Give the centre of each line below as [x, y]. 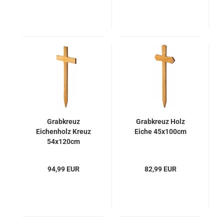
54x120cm [63, 141]
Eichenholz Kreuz [63, 131]
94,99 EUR [63, 169]
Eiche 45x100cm [160, 131]
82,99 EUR [160, 169]
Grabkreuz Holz [160, 121]
